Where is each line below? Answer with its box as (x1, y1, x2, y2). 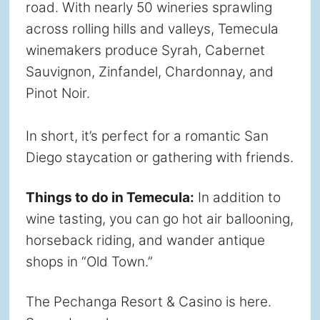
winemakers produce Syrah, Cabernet (25, 41, 265, 59)
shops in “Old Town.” (25, 253, 153, 270)
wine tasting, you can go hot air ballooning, (25, 210, 294, 227)
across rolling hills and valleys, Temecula (25, 20, 279, 37)
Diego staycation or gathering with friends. (25, 149, 294, 166)
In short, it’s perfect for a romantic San (25, 127, 269, 144)
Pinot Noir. (25, 84, 90, 101)
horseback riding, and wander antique (25, 231, 265, 249)
